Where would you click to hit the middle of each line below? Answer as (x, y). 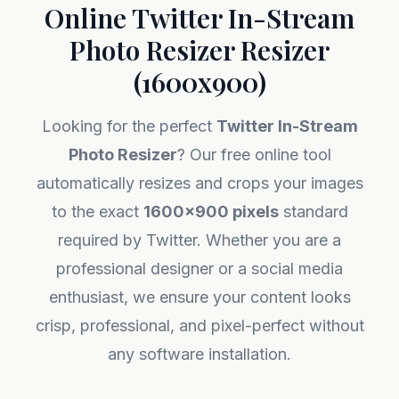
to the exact (97, 212)
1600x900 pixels (211, 212)
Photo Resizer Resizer (199, 50)
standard (313, 212)
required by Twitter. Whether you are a (199, 240)
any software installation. (199, 354)
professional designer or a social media (199, 269)
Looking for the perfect (129, 126)
